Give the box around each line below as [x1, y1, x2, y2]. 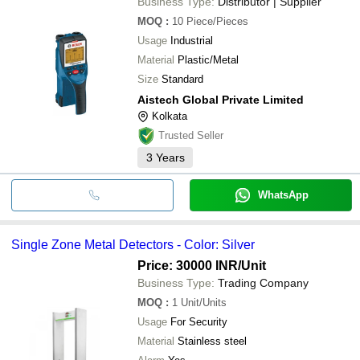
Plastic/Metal [178, 53, 239, 66]
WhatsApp [257, 188, 309, 201]
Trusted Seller [158, 129, 223, 141]
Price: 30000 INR [137, 258, 238, 272]
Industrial [170, 34, 213, 47]
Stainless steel [178, 334, 247, 347]
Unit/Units [181, 296, 227, 309]
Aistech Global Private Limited [137, 92, 304, 106]
